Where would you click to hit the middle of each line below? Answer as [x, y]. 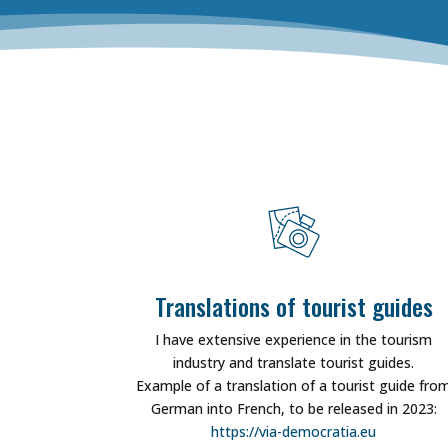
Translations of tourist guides [293, 305]
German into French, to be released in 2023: [293, 408]
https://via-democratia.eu [294, 431]
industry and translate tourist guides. [294, 362]
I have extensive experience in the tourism [294, 339]
